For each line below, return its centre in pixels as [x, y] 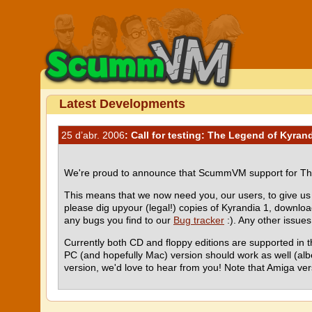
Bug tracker [199, 220]
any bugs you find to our [119, 220]
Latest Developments [122, 104]
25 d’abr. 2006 [93, 135]
